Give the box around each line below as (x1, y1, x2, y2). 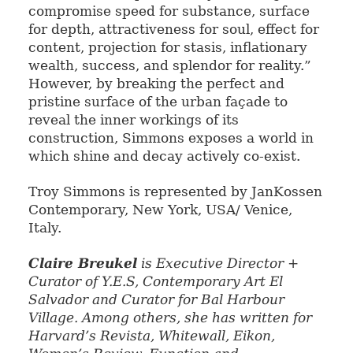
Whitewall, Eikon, (158, 328, 275, 344)
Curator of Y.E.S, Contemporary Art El (28, 273, 283, 290)
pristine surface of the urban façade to (28, 94, 288, 110)
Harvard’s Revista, (28, 328, 154, 344)
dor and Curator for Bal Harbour (65, 292, 284, 308)
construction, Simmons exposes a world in (28, 130, 314, 147)
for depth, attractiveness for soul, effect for (28, 21, 319, 38)
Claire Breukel (28, 255, 137, 272)
